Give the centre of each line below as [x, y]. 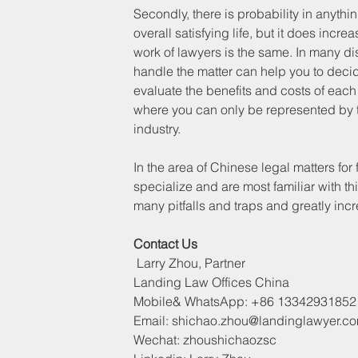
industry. [157, 128]
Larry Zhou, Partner [191, 263]
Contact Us [166, 243]
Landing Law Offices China [212, 282]
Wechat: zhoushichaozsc [205, 339]
